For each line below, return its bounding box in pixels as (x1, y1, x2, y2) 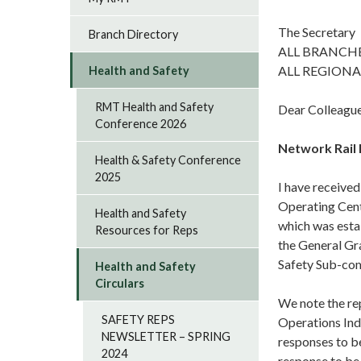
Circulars (95, 276, 145, 290)
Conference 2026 (95, 116, 187, 131)
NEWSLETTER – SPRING (102, 329, 231, 343)
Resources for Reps (95, 222, 199, 237)
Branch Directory (89, 27, 179, 41)
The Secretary (278, 24, 355, 39)
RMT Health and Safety (95, 99, 214, 114)
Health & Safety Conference (95, 152, 242, 167)
